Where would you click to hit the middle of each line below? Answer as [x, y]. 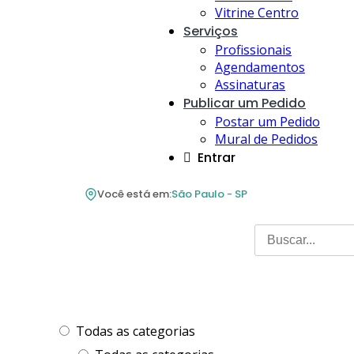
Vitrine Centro [257, 13]
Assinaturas [250, 85]
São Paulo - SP [209, 194]
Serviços [211, 31]
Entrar [217, 158]
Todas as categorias [136, 331]
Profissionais [253, 50]
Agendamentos [260, 67]
